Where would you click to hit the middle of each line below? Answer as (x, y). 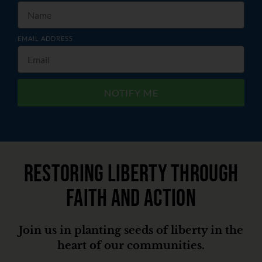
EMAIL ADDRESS (45, 39)
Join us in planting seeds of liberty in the (131, 231)
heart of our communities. (131, 246)
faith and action (131, 199)
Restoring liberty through (131, 175)
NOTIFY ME (131, 93)
